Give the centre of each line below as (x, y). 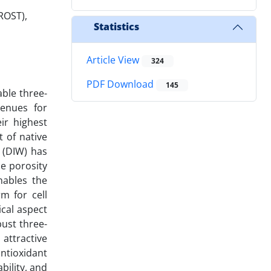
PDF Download (121, 84)
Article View (114, 60)
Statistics (116, 27)
